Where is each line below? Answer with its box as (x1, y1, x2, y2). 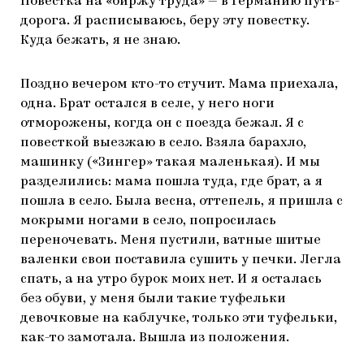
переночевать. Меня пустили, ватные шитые (20, 233, 321, 247)
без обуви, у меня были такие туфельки (20, 292, 286, 305)
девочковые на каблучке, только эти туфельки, (20, 311, 337, 325)
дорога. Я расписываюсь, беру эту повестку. (20, 14, 310, 28)
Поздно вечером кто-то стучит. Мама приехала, (20, 77, 338, 91)
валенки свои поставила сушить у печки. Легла (20, 253, 341, 266)
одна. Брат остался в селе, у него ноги (20, 97, 275, 110)
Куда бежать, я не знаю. (20, 33, 180, 47)
